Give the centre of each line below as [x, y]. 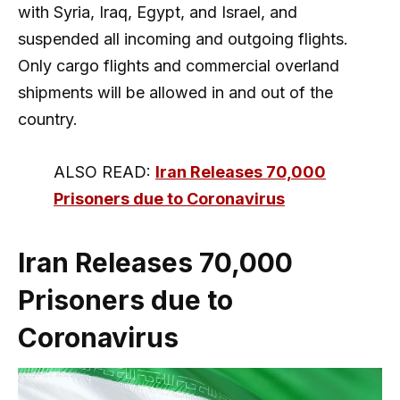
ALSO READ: [104, 172]
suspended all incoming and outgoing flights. [183, 39]
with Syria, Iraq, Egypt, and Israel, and [158, 12]
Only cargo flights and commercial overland [179, 66]
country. [48, 120]
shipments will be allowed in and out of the [175, 93]
